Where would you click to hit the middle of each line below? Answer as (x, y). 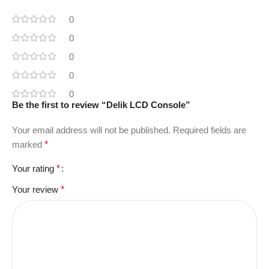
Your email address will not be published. (91, 130)
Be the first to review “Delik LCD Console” (101, 104)
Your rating (34, 168)
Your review (36, 189)
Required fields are (210, 130)
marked (28, 144)
